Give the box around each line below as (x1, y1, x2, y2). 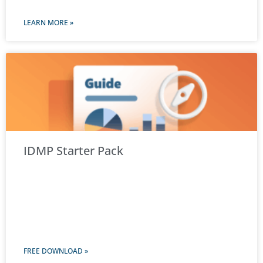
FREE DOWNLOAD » (23, 246, 88, 257)
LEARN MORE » (23, 18, 73, 28)
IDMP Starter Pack (23, 143, 123, 159)
